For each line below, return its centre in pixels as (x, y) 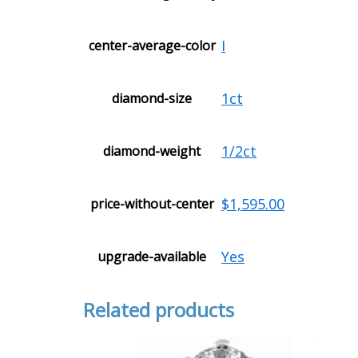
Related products (159, 310)
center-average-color (152, 46)
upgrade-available (152, 257)
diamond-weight (152, 151)
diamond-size (152, 99)
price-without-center (152, 204)
